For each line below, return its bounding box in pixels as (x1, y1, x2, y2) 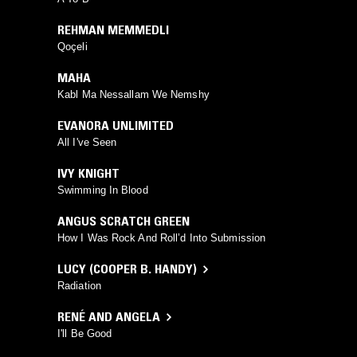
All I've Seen (57, 136, 117, 149)
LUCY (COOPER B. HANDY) (57, 261, 197, 277)
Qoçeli (57, 41, 88, 53)
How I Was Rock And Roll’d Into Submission (57, 232, 266, 245)
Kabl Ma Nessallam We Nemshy (57, 88, 210, 101)
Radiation (57, 280, 101, 292)
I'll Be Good (57, 328, 112, 340)
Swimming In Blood (57, 184, 148, 197)
